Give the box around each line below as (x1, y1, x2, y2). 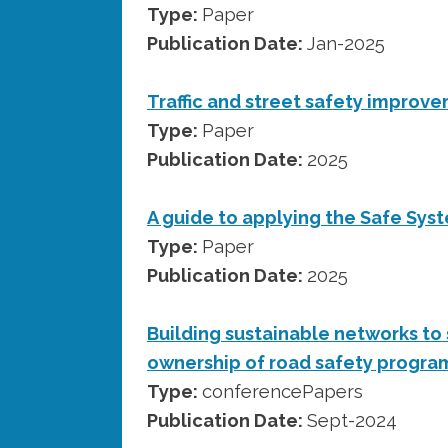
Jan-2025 (307, 32, 385, 54)
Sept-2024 (307, 409, 397, 431)
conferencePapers (202, 380, 363, 402)
